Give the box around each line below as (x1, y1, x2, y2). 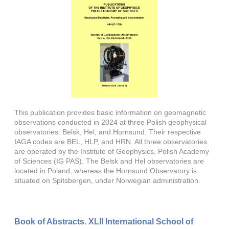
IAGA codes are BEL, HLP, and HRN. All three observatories (14, 138, 208, 146)
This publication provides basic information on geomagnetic (14, 108, 207, 117)
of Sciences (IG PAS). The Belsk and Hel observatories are (14, 157, 204, 165)
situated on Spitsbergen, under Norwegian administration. (14, 176, 201, 185)
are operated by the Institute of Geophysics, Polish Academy (14, 147, 210, 155)
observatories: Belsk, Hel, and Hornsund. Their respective (14, 128, 201, 136)
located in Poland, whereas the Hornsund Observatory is (14, 167, 197, 175)
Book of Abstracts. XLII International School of (14, 217, 194, 226)
